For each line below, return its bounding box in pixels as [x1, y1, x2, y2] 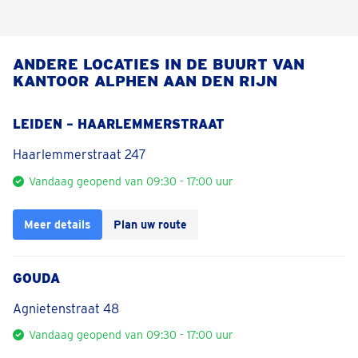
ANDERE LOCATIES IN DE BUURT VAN [13, 55, 304, 74]
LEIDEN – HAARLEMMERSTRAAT [13, 117, 225, 132]
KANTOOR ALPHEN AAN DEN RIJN [13, 72, 277, 90]
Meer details [24, 217, 91, 231]
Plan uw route [113, 217, 187, 231]
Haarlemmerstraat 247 [13, 147, 146, 162]
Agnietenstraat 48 [13, 300, 119, 316]
